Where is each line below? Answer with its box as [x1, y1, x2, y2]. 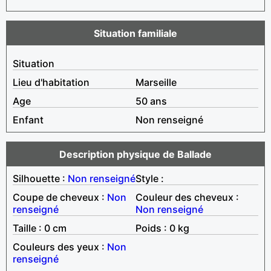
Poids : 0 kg [135, 221, 189, 234]
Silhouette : [13, 172, 68, 184]
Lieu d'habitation [13, 76, 90, 88]
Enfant [13, 113, 44, 126]
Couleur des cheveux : [135, 191, 239, 203]
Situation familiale [94, 27, 177, 39]
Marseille [135, 76, 177, 88]
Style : [135, 172, 164, 184]
